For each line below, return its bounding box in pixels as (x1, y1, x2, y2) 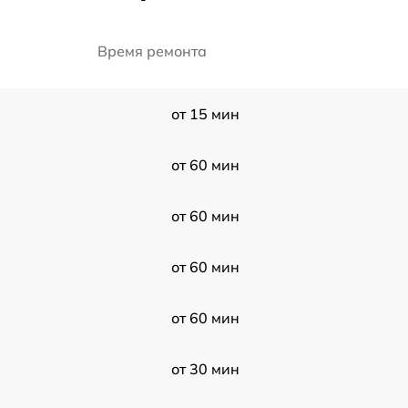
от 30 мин (170, 360, 240, 378)
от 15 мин (170, 105, 240, 123)
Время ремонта (97, 42, 207, 60)
